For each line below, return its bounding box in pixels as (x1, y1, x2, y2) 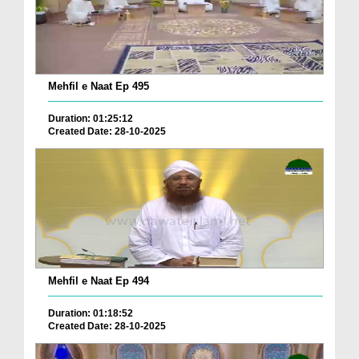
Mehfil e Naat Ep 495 (48, 79, 149, 92)
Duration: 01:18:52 (48, 307, 133, 319)
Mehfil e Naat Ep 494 (48, 274, 149, 287)
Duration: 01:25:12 (48, 112, 133, 124)
